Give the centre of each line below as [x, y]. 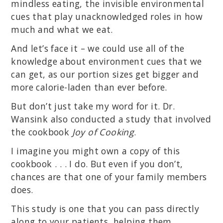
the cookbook [42, 132]
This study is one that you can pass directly [105, 209]
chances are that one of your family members [109, 177]
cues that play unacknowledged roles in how [107, 17]
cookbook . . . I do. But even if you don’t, [97, 164]
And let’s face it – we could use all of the [98, 49]
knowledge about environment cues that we [107, 61]
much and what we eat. [62, 30]
